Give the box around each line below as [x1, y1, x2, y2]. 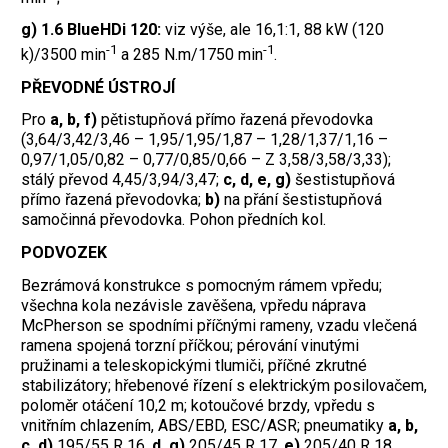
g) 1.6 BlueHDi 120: [21, 20, 161, 40]
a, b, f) [50, 110, 97, 130]
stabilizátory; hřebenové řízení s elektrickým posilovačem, [21, 375, 427, 395]
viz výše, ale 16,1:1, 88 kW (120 [161, 20, 384, 40]
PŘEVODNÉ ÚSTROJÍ [21, 77, 179, 97]
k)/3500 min [21, 44, 106, 64]
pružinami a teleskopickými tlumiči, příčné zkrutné [21, 355, 367, 375]
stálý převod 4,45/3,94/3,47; [21, 170, 223, 190]
